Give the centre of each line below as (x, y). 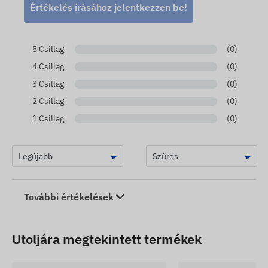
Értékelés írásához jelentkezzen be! (109, 7)
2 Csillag (48, 101)
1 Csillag (48, 119)
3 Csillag (48, 84)
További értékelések (70, 197)
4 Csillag (48, 67)
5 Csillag (48, 49)
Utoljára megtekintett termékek (107, 239)
